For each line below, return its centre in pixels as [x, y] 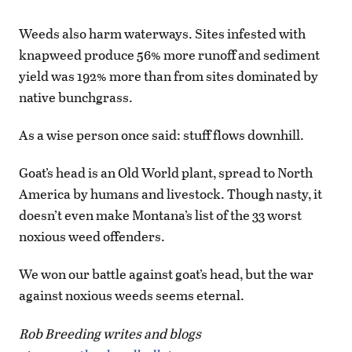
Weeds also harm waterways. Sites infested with [162, 33]
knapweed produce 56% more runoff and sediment [169, 54]
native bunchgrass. [77, 97]
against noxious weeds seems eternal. [132, 295]
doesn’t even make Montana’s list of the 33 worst [160, 215]
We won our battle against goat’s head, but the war [166, 274]
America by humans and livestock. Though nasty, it [170, 194]
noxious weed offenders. [93, 236]
